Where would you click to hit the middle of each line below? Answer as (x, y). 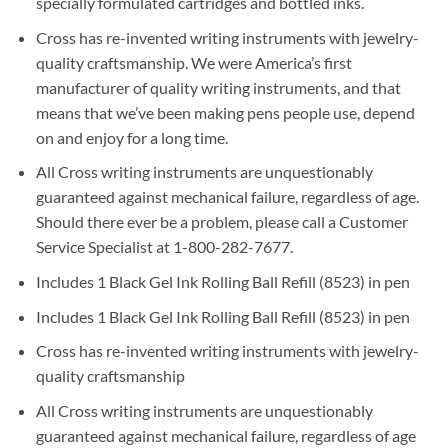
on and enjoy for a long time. (131, 137)
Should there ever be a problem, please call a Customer (221, 222)
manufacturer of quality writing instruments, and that (218, 87)
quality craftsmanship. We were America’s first (193, 62)
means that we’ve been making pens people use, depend (225, 112)
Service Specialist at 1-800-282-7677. (164, 247)
